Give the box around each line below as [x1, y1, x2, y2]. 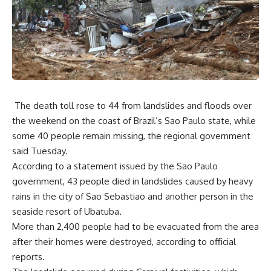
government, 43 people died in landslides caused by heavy [12, 175, 253, 187]
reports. [12, 250, 45, 263]
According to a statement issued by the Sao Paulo [12, 160, 218, 172]
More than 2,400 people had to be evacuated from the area [12, 220, 259, 232]
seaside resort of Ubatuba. [12, 205, 122, 217]
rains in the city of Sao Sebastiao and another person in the [12, 190, 253, 202]
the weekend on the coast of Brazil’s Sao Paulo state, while [12, 114, 256, 126]
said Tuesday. [12, 145, 68, 157]
